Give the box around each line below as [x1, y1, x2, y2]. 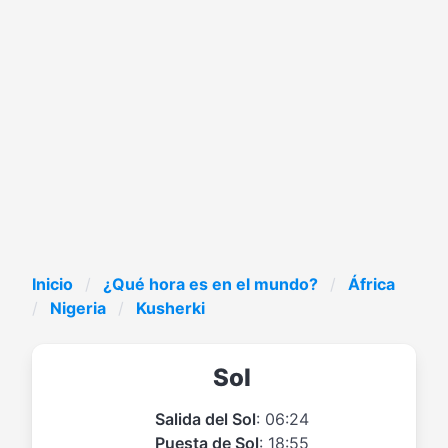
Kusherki [136, 298, 205, 318]
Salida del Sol [155, 408, 256, 429]
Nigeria [50, 298, 106, 318]
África [348, 274, 395, 294]
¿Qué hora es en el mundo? [103, 274, 318, 294]
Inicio [32, 274, 73, 294]
